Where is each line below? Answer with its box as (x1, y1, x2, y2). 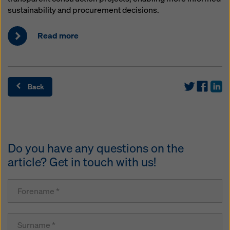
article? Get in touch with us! (8, 154, 156, 170)
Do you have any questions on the (8, 140, 184, 157)
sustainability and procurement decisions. (8, 4, 159, 15)
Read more (37, 30, 79, 41)
